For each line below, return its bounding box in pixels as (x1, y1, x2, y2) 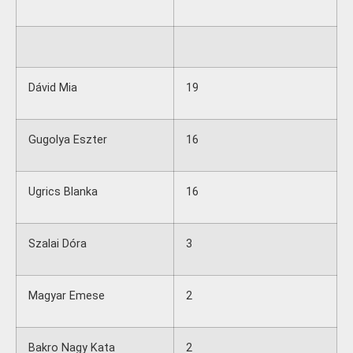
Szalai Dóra (28, 237, 87, 251)
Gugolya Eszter (28, 133, 107, 147)
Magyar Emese (28, 289, 105, 303)
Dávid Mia (28, 81, 77, 95)
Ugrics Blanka (28, 185, 98, 199)
